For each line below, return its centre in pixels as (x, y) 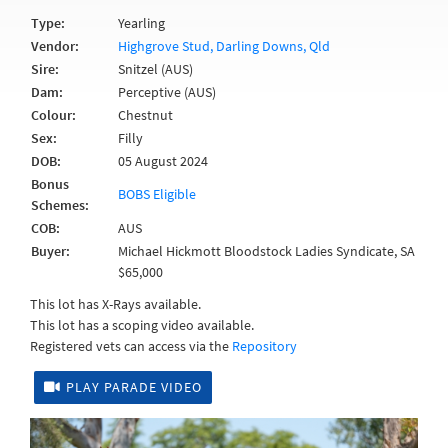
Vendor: (55, 46)
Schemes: (60, 205)
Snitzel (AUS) (155, 69)
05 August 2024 (163, 161)
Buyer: (50, 251)
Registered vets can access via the (131, 346)
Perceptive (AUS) (167, 92)
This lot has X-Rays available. (115, 304)
